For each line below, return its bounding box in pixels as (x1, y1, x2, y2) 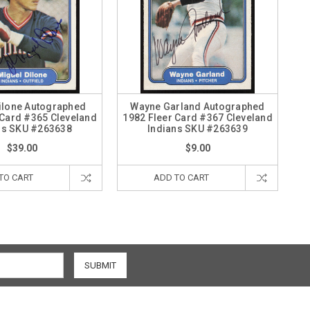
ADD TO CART (154, 172, 209, 183)
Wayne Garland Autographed (130, 101, 265, 112)
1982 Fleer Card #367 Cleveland (122, 112, 273, 123)
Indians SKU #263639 (147, 123, 248, 134)
